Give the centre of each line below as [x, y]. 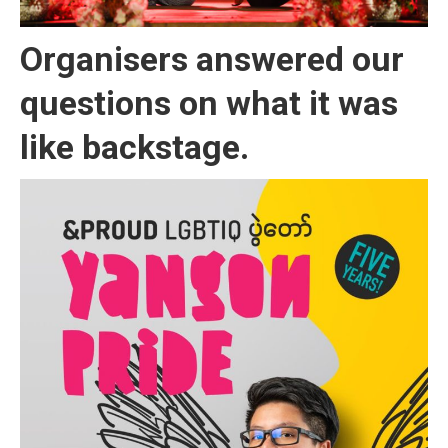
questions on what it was [209, 103]
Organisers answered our [212, 59]
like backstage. [134, 147]
